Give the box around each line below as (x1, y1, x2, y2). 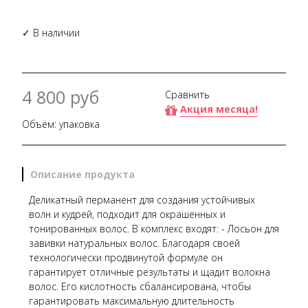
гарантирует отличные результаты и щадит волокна (29, 265, 270, 278)
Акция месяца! (180, 102, 258, 116)
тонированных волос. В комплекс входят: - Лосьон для (29, 221, 279, 235)
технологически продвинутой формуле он (29, 250, 223, 264)
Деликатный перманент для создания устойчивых (29, 192, 255, 206)
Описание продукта (30, 167, 135, 181)
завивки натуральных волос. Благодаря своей (29, 236, 240, 250)
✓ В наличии (22, 25, 80, 39)
